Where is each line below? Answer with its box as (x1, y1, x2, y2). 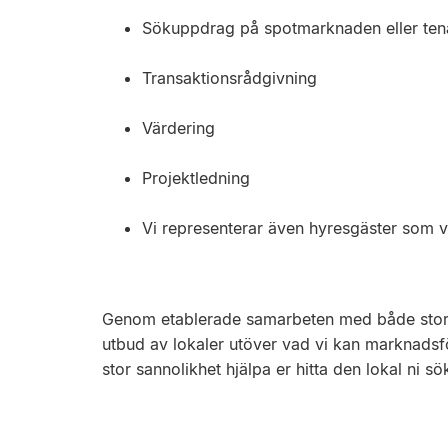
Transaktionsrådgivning (142, 68, 317, 88)
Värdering (142, 118, 215, 138)
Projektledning (142, 168, 250, 188)
